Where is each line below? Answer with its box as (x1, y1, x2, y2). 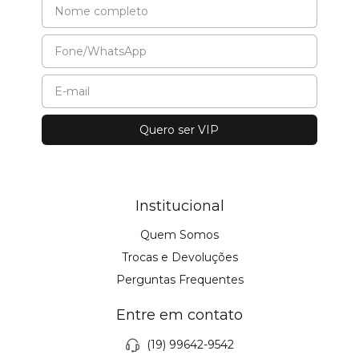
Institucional (135, 197, 224, 216)
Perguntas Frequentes (115, 272, 244, 288)
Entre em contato (116, 306, 243, 325)
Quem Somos (140, 228, 219, 243)
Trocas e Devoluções (121, 250, 238, 265)
